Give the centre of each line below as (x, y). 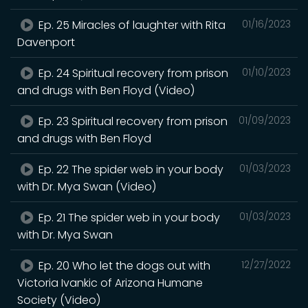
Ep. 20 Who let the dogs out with (123, 265)
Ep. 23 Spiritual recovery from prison (132, 121)
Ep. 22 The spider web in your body (130, 169)
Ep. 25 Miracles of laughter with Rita (131, 25)
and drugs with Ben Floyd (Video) (106, 90)
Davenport (46, 42)
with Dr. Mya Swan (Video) (87, 186)
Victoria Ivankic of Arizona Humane (110, 283)
